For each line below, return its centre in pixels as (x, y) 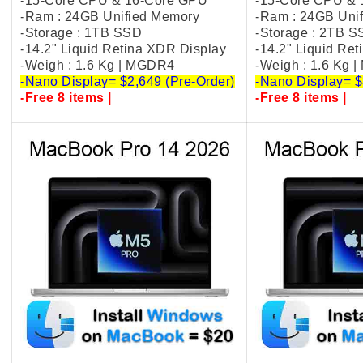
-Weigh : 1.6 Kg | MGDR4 (98, 65)
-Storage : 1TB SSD (81, 33)
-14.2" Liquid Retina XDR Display (123, 49)
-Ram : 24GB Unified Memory (110, 17)
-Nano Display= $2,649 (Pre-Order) (128, 81)
